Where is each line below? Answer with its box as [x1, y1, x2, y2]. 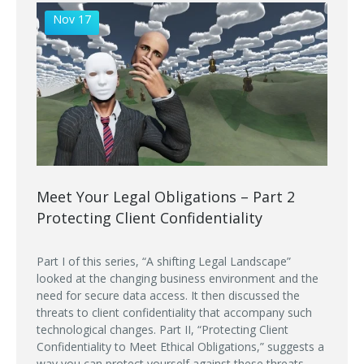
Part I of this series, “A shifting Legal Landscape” [37, 253, 291, 269]
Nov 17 [53, 11, 91, 27]
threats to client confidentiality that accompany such [37, 304, 312, 320]
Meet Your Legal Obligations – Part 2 [37, 186, 295, 206]
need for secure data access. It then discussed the [37, 287, 300, 303]
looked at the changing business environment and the [37, 270, 318, 286]
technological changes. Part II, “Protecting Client [37, 321, 288, 337]
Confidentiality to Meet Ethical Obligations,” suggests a [37, 338, 324, 354]
